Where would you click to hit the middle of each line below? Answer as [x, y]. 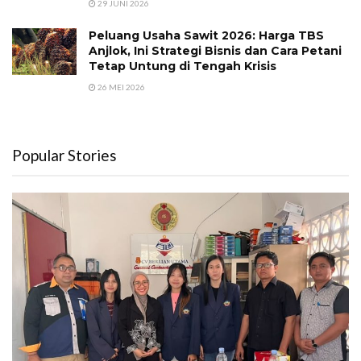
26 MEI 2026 [120, 87]
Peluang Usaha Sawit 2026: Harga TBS [206, 36]
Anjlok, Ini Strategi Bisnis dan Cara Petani [215, 51]
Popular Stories [64, 156]
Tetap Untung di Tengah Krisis [183, 66]
